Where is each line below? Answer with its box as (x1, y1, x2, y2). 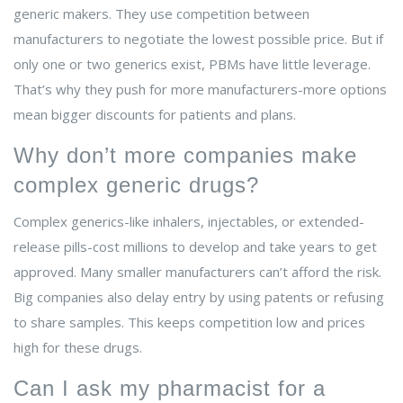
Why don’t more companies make (13, 143, 357, 168)
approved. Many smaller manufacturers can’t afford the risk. (13, 263, 381, 282)
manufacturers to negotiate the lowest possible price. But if (13, 30, 383, 49)
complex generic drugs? (13, 173, 259, 198)
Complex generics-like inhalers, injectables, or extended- (13, 212, 364, 231)
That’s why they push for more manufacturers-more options (13, 80, 387, 99)
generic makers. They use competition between (13, 4, 309, 23)
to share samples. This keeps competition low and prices (13, 313, 365, 332)
